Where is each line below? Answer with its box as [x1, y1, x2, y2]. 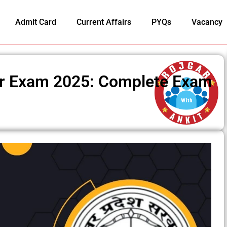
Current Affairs [76, 17, 131, 27]
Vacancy [191, 17, 222, 27]
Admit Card [15, 17, 56, 27]
